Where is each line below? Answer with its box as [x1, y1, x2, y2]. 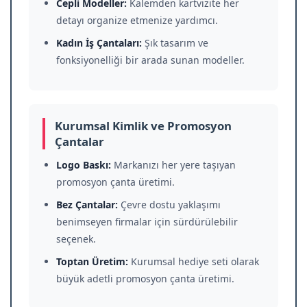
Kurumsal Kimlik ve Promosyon [55, 118, 232, 134]
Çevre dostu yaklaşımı [118, 198, 221, 211]
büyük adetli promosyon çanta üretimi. [56, 272, 234, 285]
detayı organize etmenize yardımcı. [56, 14, 218, 27]
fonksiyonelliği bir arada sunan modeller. [56, 53, 245, 66]
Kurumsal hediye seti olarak [128, 255, 259, 268]
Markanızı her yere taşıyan [111, 158, 236, 171]
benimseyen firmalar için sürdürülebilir [56, 215, 238, 228]
